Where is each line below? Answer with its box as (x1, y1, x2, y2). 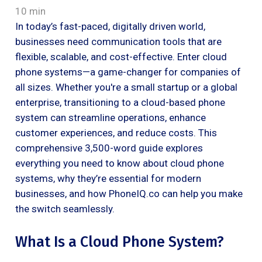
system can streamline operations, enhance (15, 111, 206, 123)
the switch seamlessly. (15, 202, 115, 215)
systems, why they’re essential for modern (15, 172, 201, 184)
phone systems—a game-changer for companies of (15, 65, 241, 78)
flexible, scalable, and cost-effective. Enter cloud (15, 50, 227, 63)
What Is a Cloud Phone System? (15, 233, 224, 251)
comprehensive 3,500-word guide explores (15, 142, 203, 154)
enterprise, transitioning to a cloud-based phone (15, 96, 225, 108)
